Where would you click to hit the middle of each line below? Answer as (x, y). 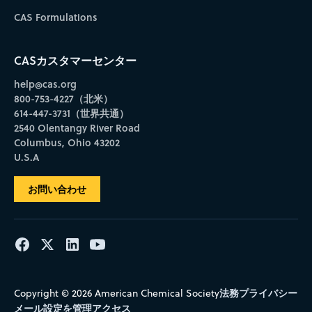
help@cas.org (45, 84)
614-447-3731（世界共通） (71, 113)
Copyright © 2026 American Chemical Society (116, 293)
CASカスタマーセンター (75, 60)
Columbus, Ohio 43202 (67, 142)
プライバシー (268, 292)
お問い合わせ (57, 189)
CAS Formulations (55, 17)
